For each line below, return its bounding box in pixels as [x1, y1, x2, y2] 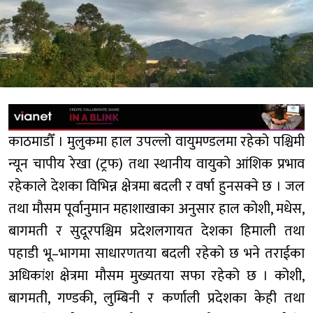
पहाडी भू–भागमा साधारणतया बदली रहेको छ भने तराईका [8, 242, 305, 266]
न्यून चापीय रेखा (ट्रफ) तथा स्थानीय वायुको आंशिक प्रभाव [8, 152, 305, 177]
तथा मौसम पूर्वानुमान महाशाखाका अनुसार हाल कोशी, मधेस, [8, 197, 305, 221]
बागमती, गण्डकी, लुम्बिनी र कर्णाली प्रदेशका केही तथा [8, 286, 305, 311]
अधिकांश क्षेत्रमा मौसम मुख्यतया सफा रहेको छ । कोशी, [8, 264, 305, 289]
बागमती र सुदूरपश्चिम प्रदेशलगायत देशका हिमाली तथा [8, 219, 305, 244]
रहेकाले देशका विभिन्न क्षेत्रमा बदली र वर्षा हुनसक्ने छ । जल [8, 175, 305, 199]
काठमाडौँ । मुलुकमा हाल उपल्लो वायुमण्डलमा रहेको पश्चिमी [8, 130, 305, 154]
